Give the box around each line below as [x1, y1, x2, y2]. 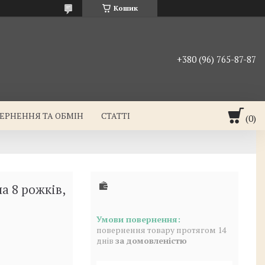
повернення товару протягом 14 [96, 224, 226, 235]
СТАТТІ [101, 110, 131, 121]
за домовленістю [115, 235, 187, 246]
